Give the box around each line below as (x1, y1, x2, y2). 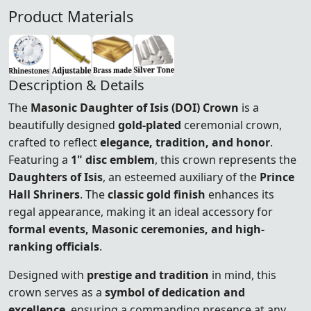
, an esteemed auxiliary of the (103, 169, 260, 185)
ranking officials (8, 238, 99, 254)
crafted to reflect (8, 134, 100, 150)
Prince (260, 169, 294, 185)
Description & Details (8, 75, 144, 94)
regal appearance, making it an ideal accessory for (8, 203, 273, 219)
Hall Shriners (8, 186, 80, 202)
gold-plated (118, 117, 181, 133)
